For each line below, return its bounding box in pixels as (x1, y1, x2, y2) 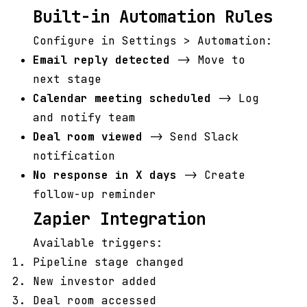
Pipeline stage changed (33, 255, 184, 270)
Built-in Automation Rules (33, 6, 273, 28)
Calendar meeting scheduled (33, 91, 211, 106)
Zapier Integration (33, 208, 206, 230)
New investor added (33, 274, 156, 289)
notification (33, 149, 115, 164)
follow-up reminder (33, 187, 156, 202)
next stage (33, 72, 101, 87)
